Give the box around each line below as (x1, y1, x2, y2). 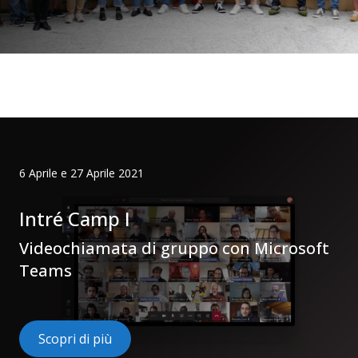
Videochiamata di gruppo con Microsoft (19, 237, 329, 259)
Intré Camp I (19, 205, 130, 232)
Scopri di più (38, 330, 112, 348)
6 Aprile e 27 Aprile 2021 (19, 165, 144, 181)
